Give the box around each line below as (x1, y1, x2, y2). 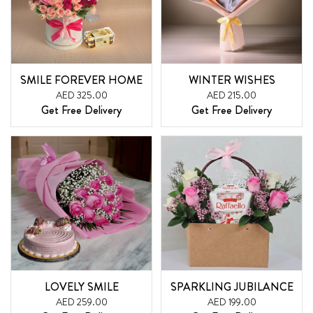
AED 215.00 (207, 88, 256, 103)
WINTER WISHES (188, 72, 275, 89)
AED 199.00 (207, 294, 256, 309)
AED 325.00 (55, 88, 108, 103)
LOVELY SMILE (44, 278, 119, 295)
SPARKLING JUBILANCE (170, 278, 293, 295)
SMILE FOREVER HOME (20, 72, 143, 89)
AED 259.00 (55, 294, 108, 309)
